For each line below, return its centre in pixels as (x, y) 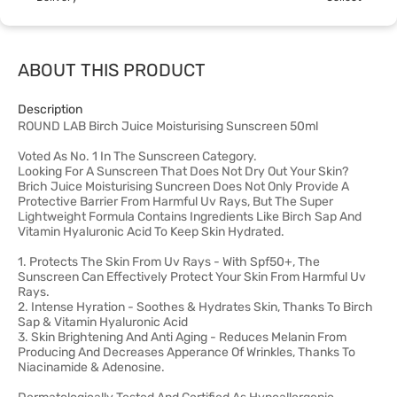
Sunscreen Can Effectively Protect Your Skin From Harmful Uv (192, 277)
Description (50, 109)
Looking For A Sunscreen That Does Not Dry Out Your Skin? (183, 171)
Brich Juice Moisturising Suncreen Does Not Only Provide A (183, 187)
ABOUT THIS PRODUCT (112, 70)
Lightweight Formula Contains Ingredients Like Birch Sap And (190, 217)
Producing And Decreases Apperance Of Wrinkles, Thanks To (187, 352)
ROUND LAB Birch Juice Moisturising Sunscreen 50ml (168, 126)
